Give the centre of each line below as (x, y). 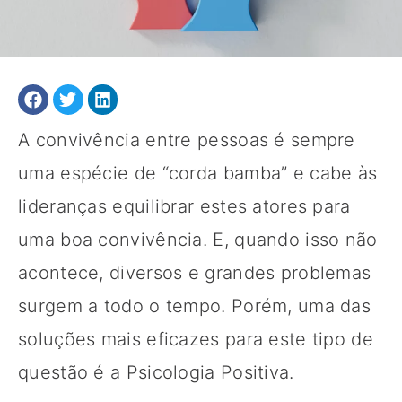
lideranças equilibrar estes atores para (184, 206)
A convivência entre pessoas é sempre (187, 140)
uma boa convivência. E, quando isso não (198, 239)
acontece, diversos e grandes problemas (195, 272)
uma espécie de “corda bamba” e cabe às (198, 173)
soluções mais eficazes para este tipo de (196, 339)
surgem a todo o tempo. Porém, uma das (195, 306)
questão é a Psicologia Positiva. (156, 372)
